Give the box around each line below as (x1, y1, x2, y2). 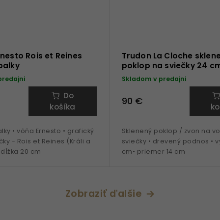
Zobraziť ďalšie (65, 186, 142, 200)
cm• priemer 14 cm (121, 147, 187, 156)
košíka (50, 101, 76, 112)
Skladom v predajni (121, 74, 186, 83)
